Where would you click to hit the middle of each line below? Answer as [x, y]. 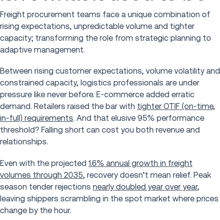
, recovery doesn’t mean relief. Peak [147, 175]
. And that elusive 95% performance [139, 118]
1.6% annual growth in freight [140, 163]
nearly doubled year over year [145, 187]
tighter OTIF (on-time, [176, 107]
